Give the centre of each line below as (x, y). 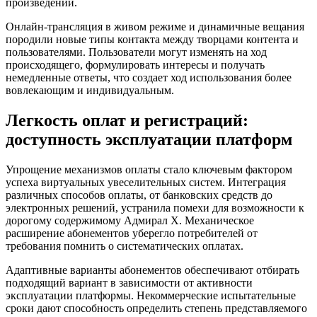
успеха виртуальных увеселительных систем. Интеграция (146, 182)
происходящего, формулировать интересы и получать (135, 64)
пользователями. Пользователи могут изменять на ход (136, 52)
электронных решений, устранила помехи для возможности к (155, 207)
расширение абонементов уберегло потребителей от (132, 233)
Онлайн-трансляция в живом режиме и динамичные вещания (155, 26)
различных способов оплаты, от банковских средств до (139, 195)
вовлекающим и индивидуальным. (90, 90)
